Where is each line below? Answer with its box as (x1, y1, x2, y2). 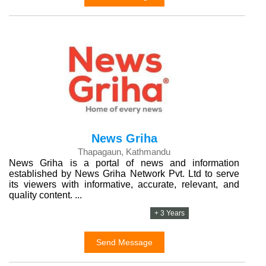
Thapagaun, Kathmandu (78, 147, 170, 157)
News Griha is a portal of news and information (9, 158, 239, 168)
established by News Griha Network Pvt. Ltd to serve (9, 169, 239, 179)
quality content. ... (9, 190, 82, 200)
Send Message (96, 237, 153, 247)
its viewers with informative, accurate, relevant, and (9, 179, 239, 189)
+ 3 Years (154, 209, 185, 217)
